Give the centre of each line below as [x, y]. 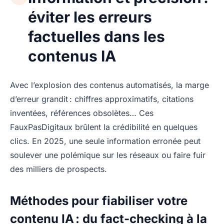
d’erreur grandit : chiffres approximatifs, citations [102, 99]
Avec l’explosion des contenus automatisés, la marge [109, 85]
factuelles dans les [96, 36]
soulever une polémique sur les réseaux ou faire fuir [108, 155]
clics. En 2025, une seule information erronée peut [105, 141]
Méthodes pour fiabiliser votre [99, 200]
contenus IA [72, 56]
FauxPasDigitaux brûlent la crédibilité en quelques [104, 127]
